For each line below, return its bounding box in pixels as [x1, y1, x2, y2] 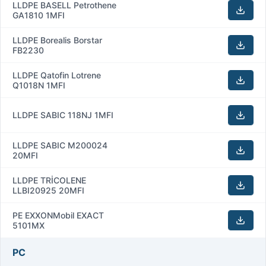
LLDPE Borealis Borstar [12, 34, 102, 45]
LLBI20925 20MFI [12, 185, 84, 195]
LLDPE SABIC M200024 [12, 140, 107, 150]
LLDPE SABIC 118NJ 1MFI [12, 109, 113, 120]
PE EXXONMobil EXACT [12, 210, 104, 220]
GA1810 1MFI [12, 9, 65, 20]
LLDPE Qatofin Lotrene [12, 69, 101, 80]
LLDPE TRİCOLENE [12, 175, 86, 185]
